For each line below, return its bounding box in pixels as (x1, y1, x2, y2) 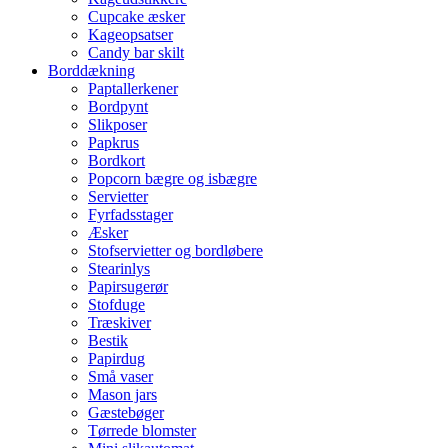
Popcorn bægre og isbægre (88, 169, 257, 187)
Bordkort (88, 151, 145, 169)
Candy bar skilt (88, 43, 184, 61)
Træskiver (88, 313, 151, 331)
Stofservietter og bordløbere (88, 241, 263, 259)
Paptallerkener (88, 79, 178, 97)
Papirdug (88, 349, 145, 367)
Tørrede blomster (88, 421, 196, 439)
